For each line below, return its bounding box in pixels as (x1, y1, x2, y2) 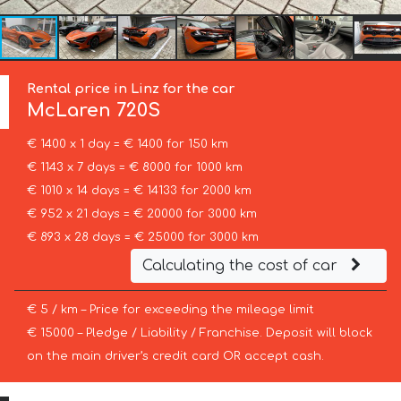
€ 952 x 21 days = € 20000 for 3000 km (26, 207, 257, 220)
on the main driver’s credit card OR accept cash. (26, 349, 324, 363)
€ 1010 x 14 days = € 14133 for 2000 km (26, 183, 252, 197)
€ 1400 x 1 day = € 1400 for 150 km (26, 137, 228, 150)
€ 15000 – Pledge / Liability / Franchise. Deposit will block (26, 326, 372, 339)
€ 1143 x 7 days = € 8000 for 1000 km (26, 160, 243, 174)
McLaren (27, 100, 112, 122)
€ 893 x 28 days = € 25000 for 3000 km (26, 230, 259, 243)
